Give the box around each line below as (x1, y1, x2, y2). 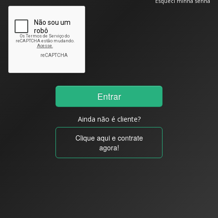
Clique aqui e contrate (75, 133, 143, 143)
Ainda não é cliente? (77, 114, 141, 124)
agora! (99, 143, 119, 153)
